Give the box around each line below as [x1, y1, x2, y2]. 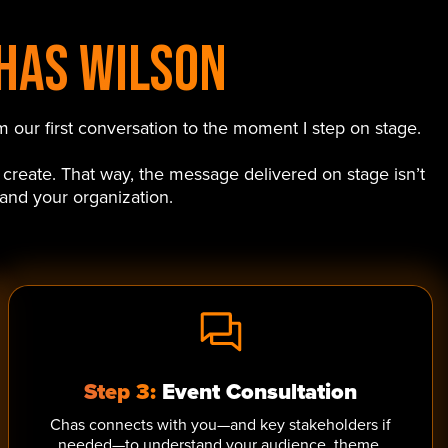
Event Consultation [156, 375, 358, 408]
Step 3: [84, 375, 157, 408]
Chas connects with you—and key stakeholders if [50, 413, 392, 435]
